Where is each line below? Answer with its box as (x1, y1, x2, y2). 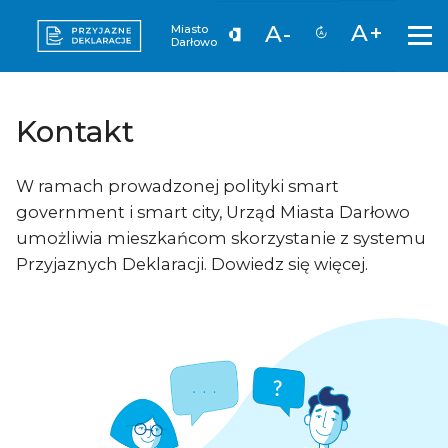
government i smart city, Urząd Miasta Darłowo (16, 202, 410, 223)
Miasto (171, 22, 209, 36)
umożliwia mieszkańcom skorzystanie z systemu (16, 228, 426, 249)
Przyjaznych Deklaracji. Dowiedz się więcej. (16, 254, 368, 275)
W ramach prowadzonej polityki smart (16, 176, 339, 197)
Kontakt (16, 113, 134, 149)
